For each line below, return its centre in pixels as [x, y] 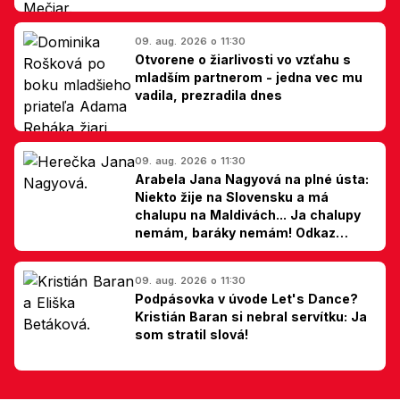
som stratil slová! [192, 334]
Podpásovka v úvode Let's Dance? [246, 298]
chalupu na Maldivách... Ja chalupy [248, 214]
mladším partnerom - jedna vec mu [249, 77]
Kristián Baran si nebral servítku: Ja [251, 316]
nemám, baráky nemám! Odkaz [235, 232]
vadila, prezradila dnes [208, 95]
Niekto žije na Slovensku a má [232, 196]
